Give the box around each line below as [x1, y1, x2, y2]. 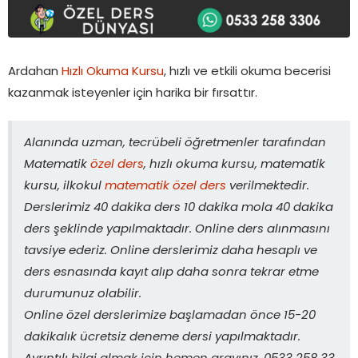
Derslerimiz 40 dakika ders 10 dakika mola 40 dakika [24, 201, 333, 214]
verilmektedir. [226, 180, 309, 193]
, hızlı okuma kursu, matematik [144, 158, 325, 171]
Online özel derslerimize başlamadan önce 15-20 [24, 309, 316, 322]
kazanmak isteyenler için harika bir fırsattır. [8, 87, 257, 100]
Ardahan [8, 66, 62, 78]
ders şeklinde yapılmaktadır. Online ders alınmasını [24, 223, 330, 236]
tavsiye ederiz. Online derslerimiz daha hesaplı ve [24, 245, 317, 257]
